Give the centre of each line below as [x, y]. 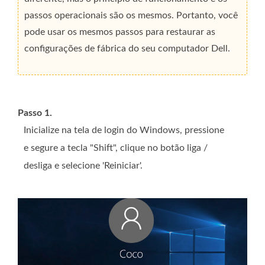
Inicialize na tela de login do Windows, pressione [124, 130]
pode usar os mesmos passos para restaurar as [120, 32]
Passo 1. [35, 113]
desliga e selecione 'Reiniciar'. [83, 165]
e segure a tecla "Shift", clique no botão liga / [116, 148]
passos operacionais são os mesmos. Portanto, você [131, 15]
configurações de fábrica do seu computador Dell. [127, 48]
